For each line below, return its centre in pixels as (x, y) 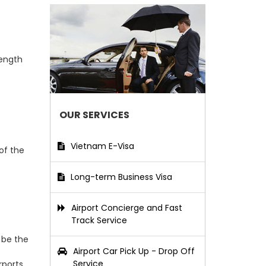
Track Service (99, 220)
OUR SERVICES (94, 115)
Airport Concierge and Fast (126, 208)
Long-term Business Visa (121, 177)
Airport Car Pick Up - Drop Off (134, 251)
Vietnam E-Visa (102, 146)
